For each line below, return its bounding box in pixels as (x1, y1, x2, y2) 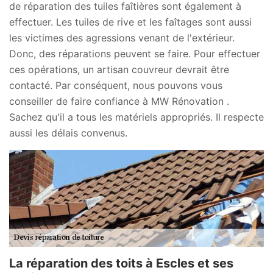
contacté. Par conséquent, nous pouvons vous (9, 79, 222, 92)
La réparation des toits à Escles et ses (9, 256, 233, 271)
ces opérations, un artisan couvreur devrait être (9, 63, 229, 76)
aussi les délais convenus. (9, 127, 127, 140)
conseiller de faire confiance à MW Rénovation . (9, 95, 229, 108)
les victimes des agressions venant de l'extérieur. (9, 32, 235, 44)
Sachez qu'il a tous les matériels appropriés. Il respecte (9, 111, 264, 124)
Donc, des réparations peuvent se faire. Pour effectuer (9, 48, 260, 60)
